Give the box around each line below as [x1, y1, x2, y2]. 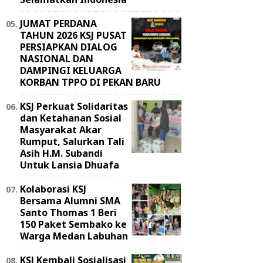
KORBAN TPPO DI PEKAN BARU [20, 75, 161, 89]
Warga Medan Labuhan [20, 229, 128, 242]
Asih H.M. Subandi [20, 146, 103, 160]
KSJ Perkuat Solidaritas [20, 99, 128, 113]
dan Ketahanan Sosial [20, 111, 122, 124]
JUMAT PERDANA [20, 16, 97, 30]
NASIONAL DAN [20, 52, 93, 65]
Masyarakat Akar [20, 123, 102, 136]
